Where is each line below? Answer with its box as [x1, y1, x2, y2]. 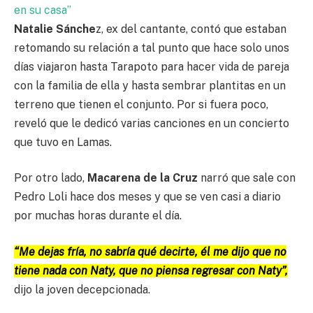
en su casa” [14, 3, 71, 17]
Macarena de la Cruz [87, 171, 201, 185]
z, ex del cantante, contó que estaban [96, 22, 286, 36]
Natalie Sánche [14, 22, 96, 36]
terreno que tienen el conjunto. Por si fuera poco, [14, 97, 268, 111]
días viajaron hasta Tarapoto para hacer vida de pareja [14, 59, 289, 73]
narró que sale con [201, 171, 296, 185]
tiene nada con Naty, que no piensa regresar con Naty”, [14, 263, 288, 277]
